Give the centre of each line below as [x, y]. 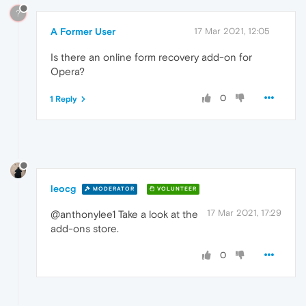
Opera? [68, 71]
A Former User [83, 31]
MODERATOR [113, 189]
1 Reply [64, 99]
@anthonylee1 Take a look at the [124, 214]
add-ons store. [85, 228]
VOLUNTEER [176, 189]
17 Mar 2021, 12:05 [232, 31]
